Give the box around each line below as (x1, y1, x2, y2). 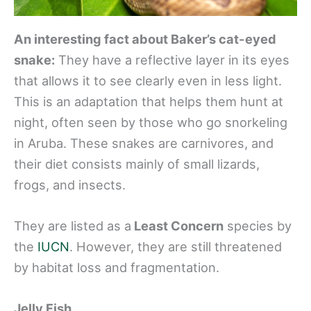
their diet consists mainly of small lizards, (14, 155, 260, 171)
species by (224, 218, 292, 234)
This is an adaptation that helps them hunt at (14, 93, 283, 109)
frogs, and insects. (14, 176, 126, 192)
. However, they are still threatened (69, 239, 282, 255)
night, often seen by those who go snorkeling (14, 114, 287, 130)
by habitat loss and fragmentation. (14, 260, 219, 276)
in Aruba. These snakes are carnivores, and (14, 135, 274, 151)
